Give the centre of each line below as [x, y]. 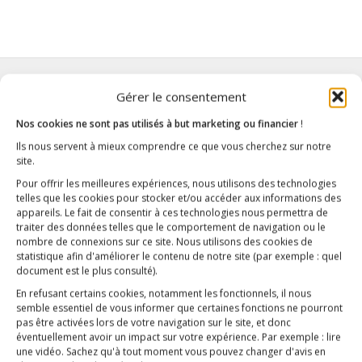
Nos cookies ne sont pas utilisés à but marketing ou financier [158, 124]
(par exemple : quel [297, 256]
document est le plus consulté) [86, 271]
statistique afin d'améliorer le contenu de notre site [135, 256]
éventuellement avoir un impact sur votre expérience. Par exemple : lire [179, 337]
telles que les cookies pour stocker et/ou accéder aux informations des [179, 198]
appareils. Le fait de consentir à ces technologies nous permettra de [172, 213]
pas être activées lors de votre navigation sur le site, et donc [154, 322]
